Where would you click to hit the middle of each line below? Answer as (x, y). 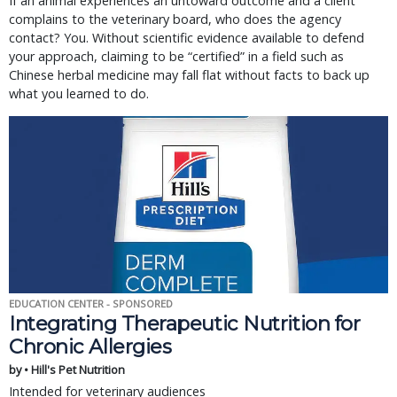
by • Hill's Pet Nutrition (67, 370)
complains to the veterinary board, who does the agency (175, 19)
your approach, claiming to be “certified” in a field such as (176, 56)
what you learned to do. (79, 93)
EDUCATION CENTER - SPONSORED (91, 304)
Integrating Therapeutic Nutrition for (185, 323)
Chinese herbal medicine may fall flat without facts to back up (189, 75)
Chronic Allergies (90, 346)
